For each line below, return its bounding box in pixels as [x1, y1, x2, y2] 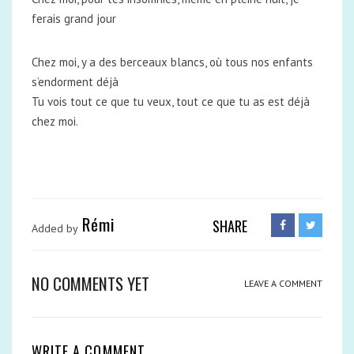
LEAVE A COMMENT [244, 277, 322, 289]
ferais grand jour [32, 11, 116, 26]
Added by [32, 221, 78, 235]
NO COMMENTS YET [32, 271, 149, 296]
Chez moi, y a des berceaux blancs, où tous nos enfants [32, 55, 313, 70]
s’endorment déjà [32, 74, 119, 89]
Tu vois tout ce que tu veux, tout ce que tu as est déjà [32, 94, 310, 109]
